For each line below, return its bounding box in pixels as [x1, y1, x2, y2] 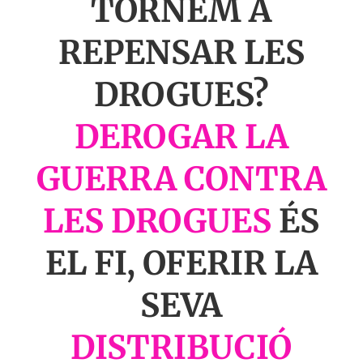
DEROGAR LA [74, 116, 288, 157]
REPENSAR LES [58, 32, 305, 73]
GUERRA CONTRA [36, 158, 327, 199]
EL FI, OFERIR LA [45, 242, 318, 284]
